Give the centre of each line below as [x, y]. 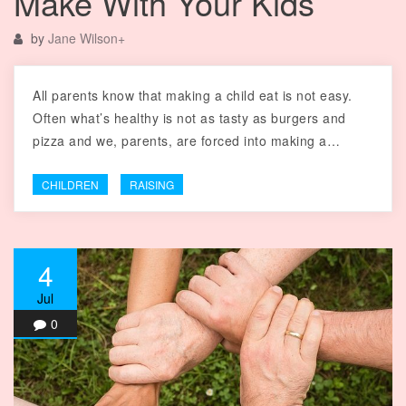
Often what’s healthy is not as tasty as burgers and [189, 118]
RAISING [152, 185]
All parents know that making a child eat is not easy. [193, 96]
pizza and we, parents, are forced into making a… [186, 141]
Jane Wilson [83, 39]
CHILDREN [70, 185]
